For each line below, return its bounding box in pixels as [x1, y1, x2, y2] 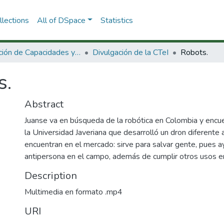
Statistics [100, 14, 133, 26]
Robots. [180, 47, 208, 58]
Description [24, 169, 77, 182]
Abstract [24, 97, 63, 111]
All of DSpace [36, 14, 85, 26]
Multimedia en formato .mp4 [24, 186, 122, 197]
